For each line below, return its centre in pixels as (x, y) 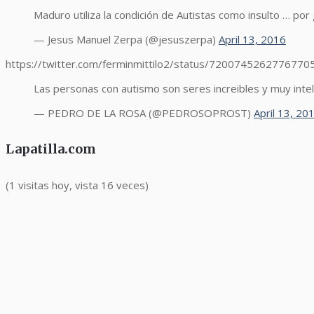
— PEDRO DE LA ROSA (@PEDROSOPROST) (144, 112)
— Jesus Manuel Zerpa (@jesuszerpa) (126, 39)
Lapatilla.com (51, 149)
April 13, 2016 (252, 39)
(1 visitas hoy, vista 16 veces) (77, 185)
